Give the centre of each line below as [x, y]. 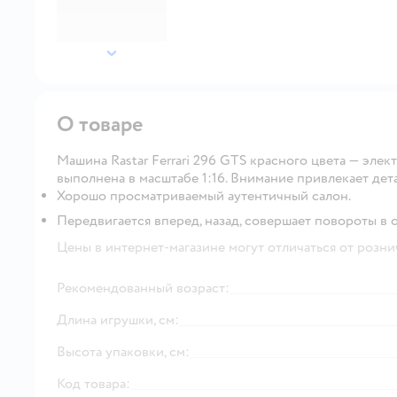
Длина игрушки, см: [118, 319]
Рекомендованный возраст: [143, 288]
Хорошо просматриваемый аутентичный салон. [204, 195]
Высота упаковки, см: [123, 351]
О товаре [100, 124]
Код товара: [93, 383]
